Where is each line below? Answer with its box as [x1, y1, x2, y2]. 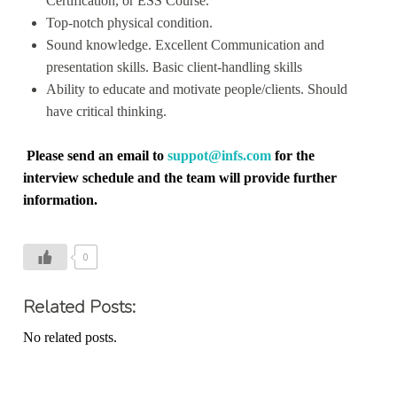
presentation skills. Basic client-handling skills [45, 58, 302, 74]
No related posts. [23, 330, 118, 346]
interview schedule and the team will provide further [23, 170, 338, 186]
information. [23, 192, 98, 208]
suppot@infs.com [167, 148, 272, 164]
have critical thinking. [45, 103, 167, 119]
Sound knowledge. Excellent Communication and [45, 36, 324, 52]
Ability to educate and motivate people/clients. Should [45, 81, 347, 97]
